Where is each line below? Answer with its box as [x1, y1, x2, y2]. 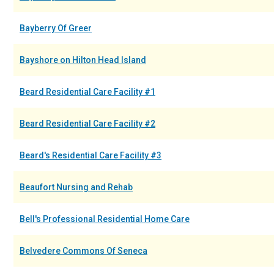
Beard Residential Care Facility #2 [20, 119, 155, 128]
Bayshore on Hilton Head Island [20, 55, 146, 65]
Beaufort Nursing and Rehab [20, 182, 133, 192]
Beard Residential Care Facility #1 [20, 87, 155, 97]
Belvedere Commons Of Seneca [20, 246, 147, 256]
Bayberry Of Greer [20, 23, 92, 33]
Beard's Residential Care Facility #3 [20, 150, 161, 160]
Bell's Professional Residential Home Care [20, 214, 190, 224]
